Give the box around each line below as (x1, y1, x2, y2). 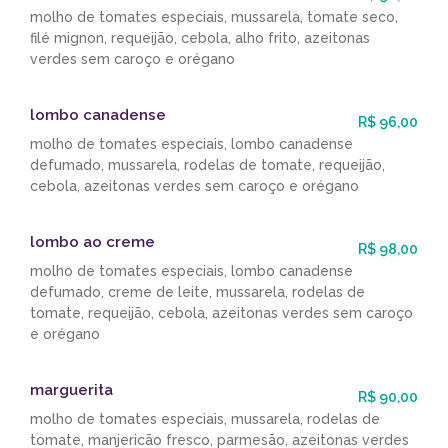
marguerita (30, 381, 113, 400)
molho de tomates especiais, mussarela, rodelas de (30, 411, 380, 428)
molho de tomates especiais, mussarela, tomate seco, (30, 9, 398, 26)
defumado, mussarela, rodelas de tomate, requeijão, (30, 157, 385, 174)
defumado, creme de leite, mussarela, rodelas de (30, 284, 365, 301)
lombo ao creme (30, 233, 155, 252)
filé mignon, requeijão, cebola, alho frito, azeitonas (30, 30, 370, 47)
